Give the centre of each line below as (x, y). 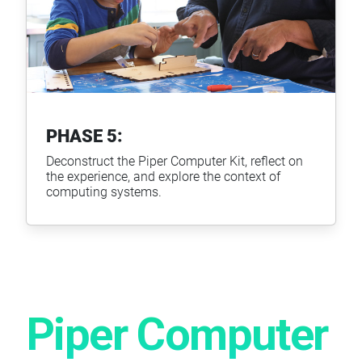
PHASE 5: (84, 136)
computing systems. (104, 192)
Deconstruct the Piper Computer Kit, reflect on (175, 161)
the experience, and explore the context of (163, 176)
